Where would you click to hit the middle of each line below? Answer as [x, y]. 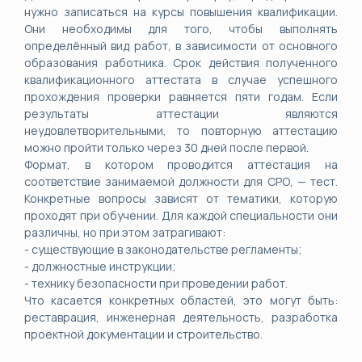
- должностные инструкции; [100, 266]
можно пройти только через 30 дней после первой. [166, 147]
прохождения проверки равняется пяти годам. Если [181, 97]
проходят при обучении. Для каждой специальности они [181, 215]
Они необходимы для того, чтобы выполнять [181, 29]
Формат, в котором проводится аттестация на [181, 164]
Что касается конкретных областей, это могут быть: [181, 300]
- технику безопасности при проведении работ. [156, 283]
